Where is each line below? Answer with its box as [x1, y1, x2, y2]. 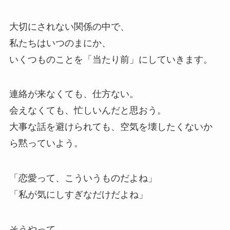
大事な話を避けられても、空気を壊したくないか [9, 122, 213, 132]
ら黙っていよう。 [9, 138, 83, 149]
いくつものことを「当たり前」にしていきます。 [9, 54, 213, 65]
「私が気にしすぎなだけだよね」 [9, 189, 148, 200]
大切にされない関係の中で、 [9, 21, 129, 32]
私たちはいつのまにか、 [9, 37, 111, 48]
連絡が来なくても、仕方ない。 [9, 89, 139, 100]
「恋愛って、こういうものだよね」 [9, 173, 157, 184]
